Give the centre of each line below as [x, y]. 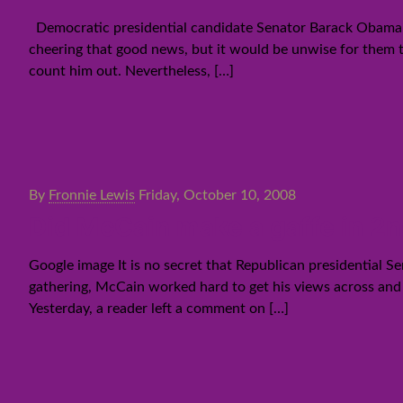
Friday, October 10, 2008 [217, 195]
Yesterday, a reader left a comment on [147, 309]
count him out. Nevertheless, [120, 71]
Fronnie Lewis [92, 195]
